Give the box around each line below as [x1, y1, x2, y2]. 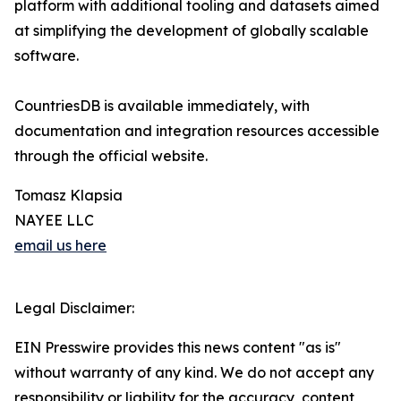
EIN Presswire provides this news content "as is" [14, 338, 341, 357]
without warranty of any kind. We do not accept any [14, 363, 374, 382]
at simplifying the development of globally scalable [14, 21, 369, 40]
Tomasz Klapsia [14, 186, 123, 205]
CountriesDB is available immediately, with [14, 97, 310, 115]
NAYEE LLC [14, 211, 94, 230]
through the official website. [14, 147, 208, 166]
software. [14, 47, 79, 65]
